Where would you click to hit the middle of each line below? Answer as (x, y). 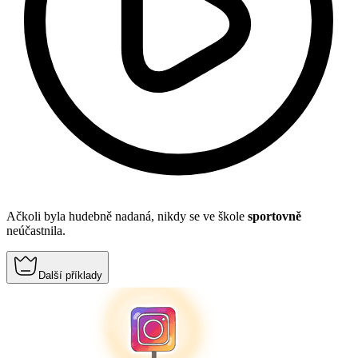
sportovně (274, 217)
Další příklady (70, 276)
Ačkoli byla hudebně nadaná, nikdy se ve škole (127, 217)
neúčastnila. (36, 231)
